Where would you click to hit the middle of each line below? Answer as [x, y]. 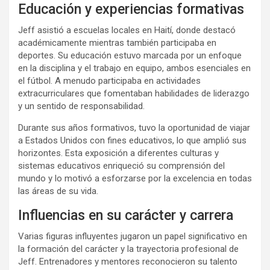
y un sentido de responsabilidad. [81, 106]
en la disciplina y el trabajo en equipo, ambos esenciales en [134, 68]
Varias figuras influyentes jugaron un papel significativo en [133, 236]
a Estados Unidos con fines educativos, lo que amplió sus [132, 140]
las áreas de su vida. [58, 191]
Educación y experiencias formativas [131, 9]
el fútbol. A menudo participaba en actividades [109, 81]
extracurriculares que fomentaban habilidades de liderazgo [134, 93]
